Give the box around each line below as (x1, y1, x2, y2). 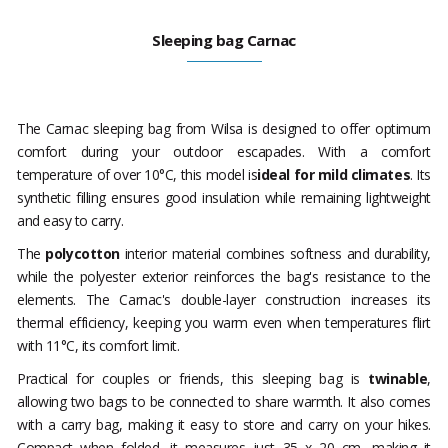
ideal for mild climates (257, 165, 411, 185)
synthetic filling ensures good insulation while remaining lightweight (17, 188, 431, 208)
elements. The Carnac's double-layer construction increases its (17, 290, 431, 310)
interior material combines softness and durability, (119, 244, 431, 264)
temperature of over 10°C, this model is (17, 165, 258, 185)
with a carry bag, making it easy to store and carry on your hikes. (17, 415, 431, 435)
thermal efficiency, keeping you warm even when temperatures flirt (17, 313, 431, 333)
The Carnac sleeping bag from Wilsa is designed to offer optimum (17, 119, 431, 139)
